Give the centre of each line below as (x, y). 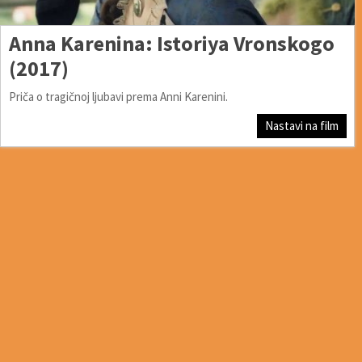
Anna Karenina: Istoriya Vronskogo (172, 43)
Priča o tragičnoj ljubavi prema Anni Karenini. (118, 96)
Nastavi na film (302, 125)
